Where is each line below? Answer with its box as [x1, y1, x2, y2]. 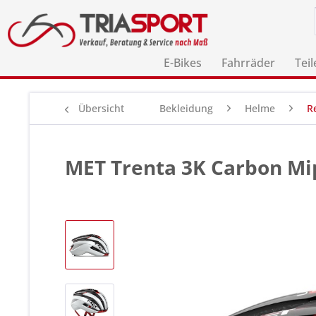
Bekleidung [159, 102, 213, 115]
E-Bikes [163, 55, 202, 71]
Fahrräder [221, 55, 275, 71]
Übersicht [78, 102, 124, 115]
